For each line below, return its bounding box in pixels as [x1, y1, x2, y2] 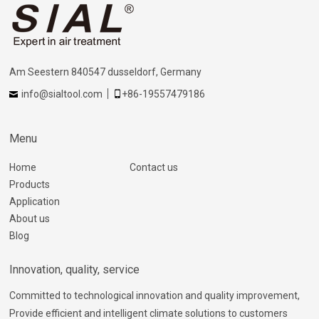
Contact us [129, 162, 178, 174]
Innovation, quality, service [9, 263, 140, 277]
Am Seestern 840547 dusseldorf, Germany [9, 66, 202, 78]
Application [9, 196, 61, 208]
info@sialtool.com [21, 88, 103, 100]
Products [9, 179, 51, 191]
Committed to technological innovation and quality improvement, [9, 290, 300, 302]
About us [9, 213, 51, 225]
